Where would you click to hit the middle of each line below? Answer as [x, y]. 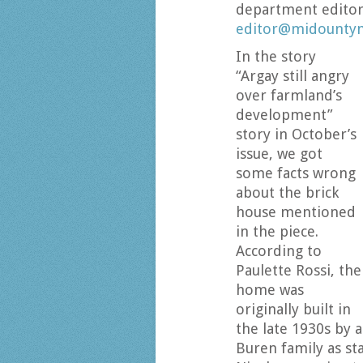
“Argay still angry [293, 76]
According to [279, 251]
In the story [276, 56]
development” [284, 115]
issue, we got [279, 154]
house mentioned [296, 212]
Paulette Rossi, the [299, 270]
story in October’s [296, 134]
